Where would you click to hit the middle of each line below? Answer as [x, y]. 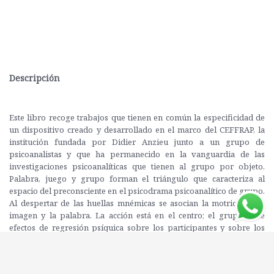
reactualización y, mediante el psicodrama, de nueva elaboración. [137, 264]
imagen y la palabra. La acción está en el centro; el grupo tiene [137, 215]
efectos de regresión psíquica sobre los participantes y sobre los [137, 227]
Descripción [35, 78]
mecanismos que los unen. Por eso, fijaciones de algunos [137, 239]
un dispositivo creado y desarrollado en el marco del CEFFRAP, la [137, 129]
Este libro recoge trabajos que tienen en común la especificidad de [137, 117]
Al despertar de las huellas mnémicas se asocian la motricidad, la [137, 203]
